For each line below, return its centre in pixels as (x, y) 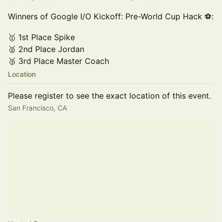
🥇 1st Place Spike (41, 37)
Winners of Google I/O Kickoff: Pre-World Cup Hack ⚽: (111, 16)
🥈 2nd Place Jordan (46, 49)
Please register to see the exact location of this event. (110, 96)
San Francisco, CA (37, 108)
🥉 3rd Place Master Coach (58, 61)
